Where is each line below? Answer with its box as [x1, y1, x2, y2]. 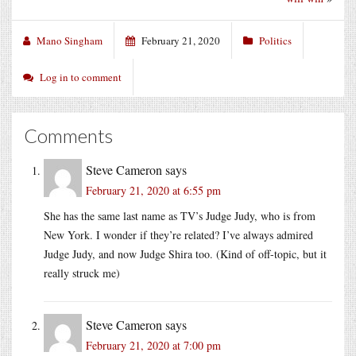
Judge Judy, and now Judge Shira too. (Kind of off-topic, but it [44, 246, 327, 261]
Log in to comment [40, 69, 122, 84]
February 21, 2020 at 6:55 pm [86, 182, 221, 198]
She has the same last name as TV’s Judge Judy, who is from [44, 207, 315, 223]
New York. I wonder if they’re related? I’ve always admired [44, 226, 313, 242]
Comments [24, 123, 113, 147]
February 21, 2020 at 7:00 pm [86, 337, 221, 353]
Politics [259, 33, 292, 48]
